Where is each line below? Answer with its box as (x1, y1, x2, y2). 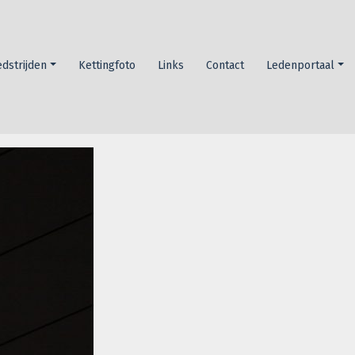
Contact (206, 58, 245, 72)
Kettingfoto (78, 58, 136, 72)
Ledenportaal (266, 58, 335, 72)
